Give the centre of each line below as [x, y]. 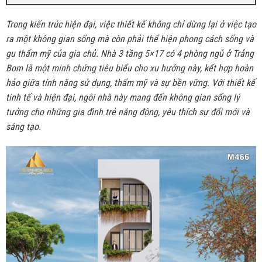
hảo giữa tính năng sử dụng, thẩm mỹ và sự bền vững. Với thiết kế [130, 82]
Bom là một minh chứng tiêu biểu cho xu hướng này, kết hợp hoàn [129, 68]
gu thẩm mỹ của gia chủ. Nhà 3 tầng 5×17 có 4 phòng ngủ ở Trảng [130, 53]
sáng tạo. [23, 126]
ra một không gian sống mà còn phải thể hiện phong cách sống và [130, 39]
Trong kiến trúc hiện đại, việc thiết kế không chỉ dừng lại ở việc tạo [131, 24]
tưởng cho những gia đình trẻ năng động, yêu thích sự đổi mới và [127, 112]
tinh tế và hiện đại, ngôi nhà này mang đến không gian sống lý [123, 97]
